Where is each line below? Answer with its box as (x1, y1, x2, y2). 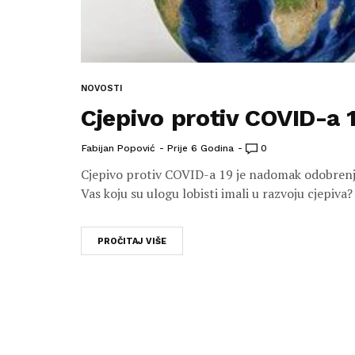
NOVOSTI (81, 83, 122, 94)
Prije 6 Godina (167, 143, 234, 154)
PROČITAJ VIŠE (97, 236, 166, 246)
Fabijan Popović (82, 143, 155, 154)
